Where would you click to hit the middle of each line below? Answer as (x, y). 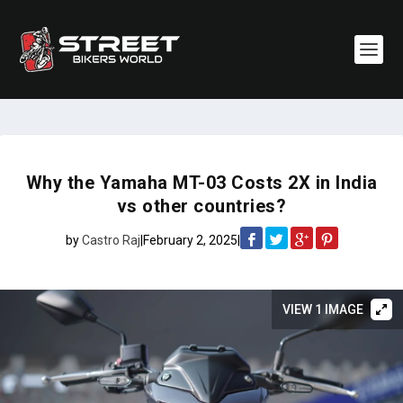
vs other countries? (201, 206)
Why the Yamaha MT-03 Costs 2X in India (201, 183)
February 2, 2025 (190, 240)
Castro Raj (111, 240)
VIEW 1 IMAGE (323, 309)
